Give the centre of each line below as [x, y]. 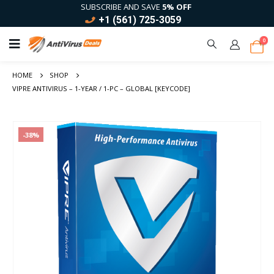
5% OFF [177, 7]
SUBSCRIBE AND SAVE [121, 7]
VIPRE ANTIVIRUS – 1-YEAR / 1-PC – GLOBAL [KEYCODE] [101, 88]
